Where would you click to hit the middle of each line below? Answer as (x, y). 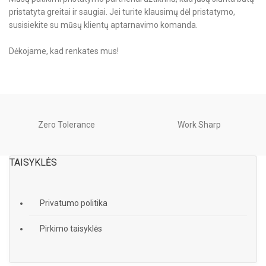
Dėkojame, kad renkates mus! (64, 51)
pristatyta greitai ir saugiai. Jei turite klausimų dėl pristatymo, (122, 12)
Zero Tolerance (66, 125)
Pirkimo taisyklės (71, 229)
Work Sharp (199, 125)
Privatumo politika (74, 203)
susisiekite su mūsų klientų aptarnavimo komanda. (104, 25)
